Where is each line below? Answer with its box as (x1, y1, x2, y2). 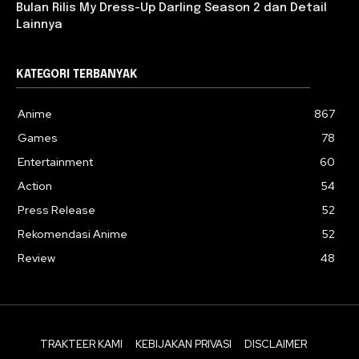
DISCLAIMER (244, 337, 307, 351)
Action (18, 178, 52, 193)
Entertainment (18, 154, 93, 169)
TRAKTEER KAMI (39, 337, 123, 351)
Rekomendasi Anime (18, 226, 127, 241)
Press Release (18, 202, 95, 217)
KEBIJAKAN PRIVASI (135, 337, 232, 351)
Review (18, 250, 55, 265)
